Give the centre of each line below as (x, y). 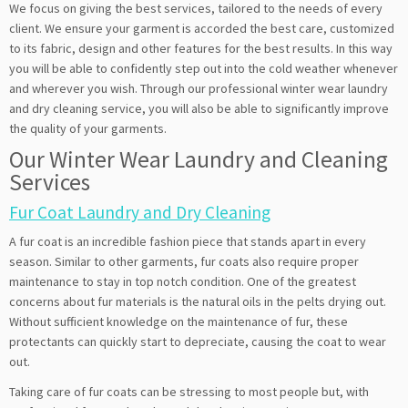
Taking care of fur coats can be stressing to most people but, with (189, 391)
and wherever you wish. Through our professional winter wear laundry (199, 88)
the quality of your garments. (88, 128)
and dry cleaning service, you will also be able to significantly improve (199, 108)
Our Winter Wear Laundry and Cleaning (199, 159)
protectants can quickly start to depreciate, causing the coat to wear (198, 341)
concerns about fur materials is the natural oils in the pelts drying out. (198, 301)
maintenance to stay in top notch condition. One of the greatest (183, 281)
